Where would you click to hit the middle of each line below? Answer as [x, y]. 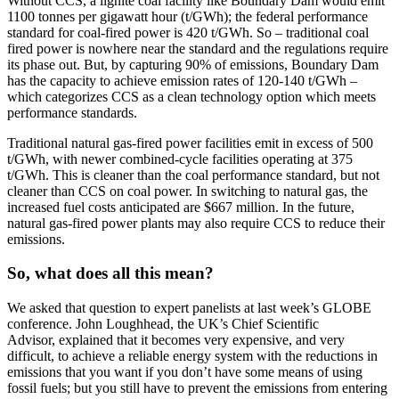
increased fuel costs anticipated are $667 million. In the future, [181, 207]
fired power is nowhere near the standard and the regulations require [198, 48]
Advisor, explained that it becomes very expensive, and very [176, 340]
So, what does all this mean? [113, 273]
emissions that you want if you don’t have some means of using [185, 372]
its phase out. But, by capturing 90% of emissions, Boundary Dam [193, 64]
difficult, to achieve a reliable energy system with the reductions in [192, 356]
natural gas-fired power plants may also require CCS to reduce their [196, 223]
